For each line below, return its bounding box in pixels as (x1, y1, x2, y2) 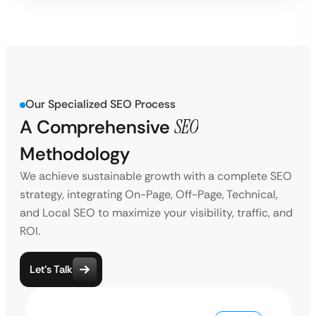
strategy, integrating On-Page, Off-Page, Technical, (20, 187, 278, 202)
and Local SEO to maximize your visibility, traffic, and (20, 205, 293, 220)
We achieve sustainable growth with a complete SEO (20, 169, 292, 183)
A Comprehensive (20, 115, 174, 139)
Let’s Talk (30, 262, 73, 276)
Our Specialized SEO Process (25, 97, 176, 111)
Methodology (20, 142, 130, 166)
